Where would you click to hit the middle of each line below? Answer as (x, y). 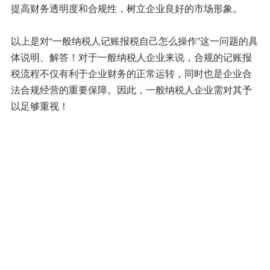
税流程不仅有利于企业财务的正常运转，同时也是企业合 (131, 73)
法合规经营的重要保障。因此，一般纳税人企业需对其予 (131, 89)
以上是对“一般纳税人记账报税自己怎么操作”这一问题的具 (134, 41)
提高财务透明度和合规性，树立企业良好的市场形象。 (126, 8)
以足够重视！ (39, 106)
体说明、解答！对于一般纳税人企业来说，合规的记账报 (131, 57)
